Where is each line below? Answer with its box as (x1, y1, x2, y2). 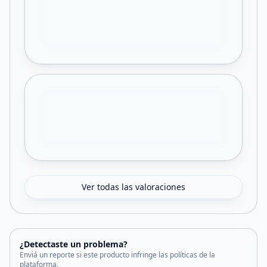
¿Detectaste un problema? (20, 238, 128, 250)
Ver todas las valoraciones (82, 181, 185, 193)
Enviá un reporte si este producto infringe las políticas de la (20, 250, 215, 260)
